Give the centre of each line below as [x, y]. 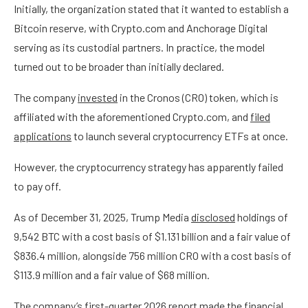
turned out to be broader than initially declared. [119, 67]
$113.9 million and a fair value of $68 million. [112, 275]
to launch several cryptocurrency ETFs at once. [180, 136]
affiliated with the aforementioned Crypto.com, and [132, 117]
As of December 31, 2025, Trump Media [102, 217]
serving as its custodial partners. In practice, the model [139, 47]
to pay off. [37, 186]
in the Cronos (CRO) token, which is [198, 98]
